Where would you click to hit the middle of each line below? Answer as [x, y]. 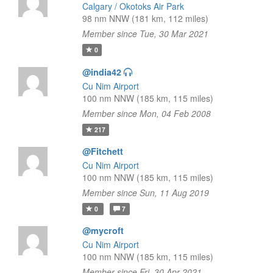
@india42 [101, 72]
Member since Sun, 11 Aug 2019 [145, 193]
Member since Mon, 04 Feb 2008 [146, 113]
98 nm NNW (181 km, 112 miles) [145, 18]
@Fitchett [102, 151]
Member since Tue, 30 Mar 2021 [145, 34]
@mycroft [103, 230]
